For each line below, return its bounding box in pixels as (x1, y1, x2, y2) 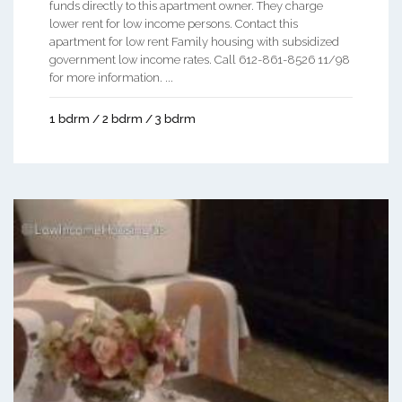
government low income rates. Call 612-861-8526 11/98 (49, 52, 350, 66)
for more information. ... (49, 70, 173, 84)
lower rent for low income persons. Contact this (49, 16, 298, 31)
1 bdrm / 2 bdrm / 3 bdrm (49, 111, 196, 126)
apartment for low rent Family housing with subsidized (49, 34, 339, 48)
